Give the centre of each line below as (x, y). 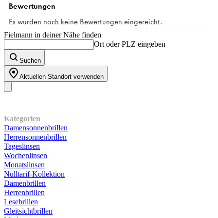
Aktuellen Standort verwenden (62, 76)
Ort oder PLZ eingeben (130, 44)
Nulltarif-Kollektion (34, 174)
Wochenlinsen (26, 155)
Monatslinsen (24, 164)
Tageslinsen (22, 146)
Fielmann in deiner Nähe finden (53, 35)
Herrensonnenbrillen (35, 137)
